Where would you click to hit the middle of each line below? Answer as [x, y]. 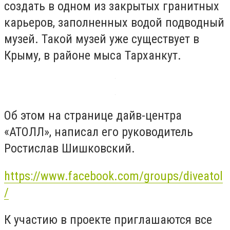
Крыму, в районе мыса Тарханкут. [93, 55]
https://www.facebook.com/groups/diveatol [113, 176]
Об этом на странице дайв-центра [93, 116]
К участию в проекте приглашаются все [108, 220]
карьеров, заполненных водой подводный [114, 22]
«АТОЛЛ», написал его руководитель [99, 132]
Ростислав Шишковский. [70, 149]
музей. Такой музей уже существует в [102, 39]
